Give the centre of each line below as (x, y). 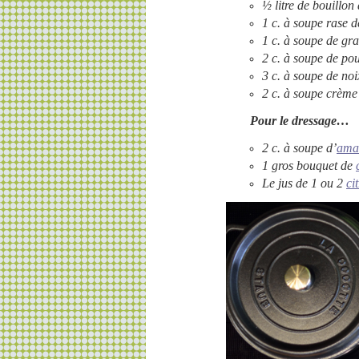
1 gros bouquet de (309, 165)
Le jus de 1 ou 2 (304, 183)
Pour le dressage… (300, 120)
